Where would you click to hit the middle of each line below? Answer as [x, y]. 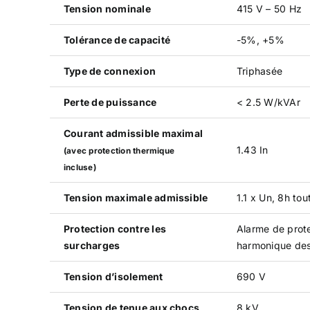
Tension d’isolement [113, 276]
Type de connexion [110, 71]
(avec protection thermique [119, 151]
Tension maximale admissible [136, 197]
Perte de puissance [110, 102]
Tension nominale [107, 8]
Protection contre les [115, 228]
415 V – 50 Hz [269, 8]
